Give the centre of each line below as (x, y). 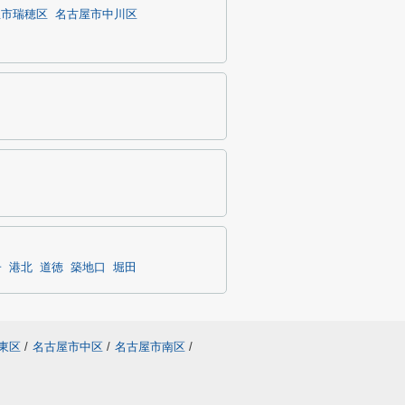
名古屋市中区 (68, 347)
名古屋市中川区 (96, 14)
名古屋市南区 (150, 347)
